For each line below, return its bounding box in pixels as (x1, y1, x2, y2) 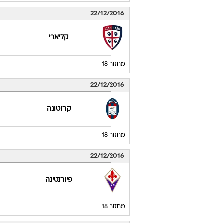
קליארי (49, 34, 69, 41)
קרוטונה (46, 106, 71, 112)
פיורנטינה (45, 177, 72, 183)
